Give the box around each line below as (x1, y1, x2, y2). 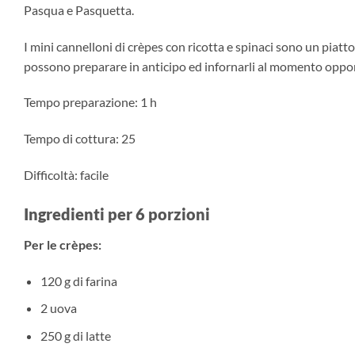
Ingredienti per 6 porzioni (24, 204, 210, 223)
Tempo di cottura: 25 (24, 131, 136, 147)
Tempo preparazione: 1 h (24, 94, 157, 110)
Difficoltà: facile (24, 167, 109, 183)
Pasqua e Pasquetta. (24, 2, 134, 17)
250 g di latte (40, 327, 111, 343)
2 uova (40, 300, 77, 316)
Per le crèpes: (24, 236, 101, 252)
